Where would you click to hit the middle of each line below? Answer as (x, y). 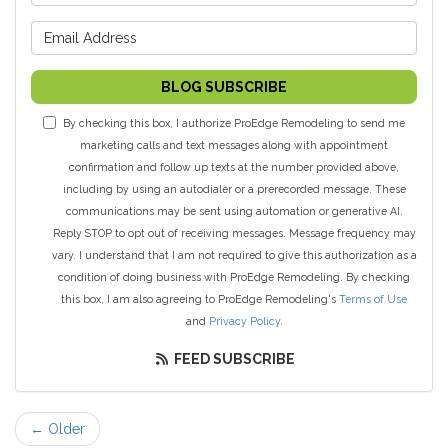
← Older (57, 428)
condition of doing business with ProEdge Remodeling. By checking (234, 276)
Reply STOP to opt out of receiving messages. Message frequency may (234, 232)
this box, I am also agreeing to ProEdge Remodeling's (200, 298)
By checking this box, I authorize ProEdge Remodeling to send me (234, 122)
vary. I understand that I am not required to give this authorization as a (234, 254)
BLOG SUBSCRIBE (224, 86)
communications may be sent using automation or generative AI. (234, 210)
